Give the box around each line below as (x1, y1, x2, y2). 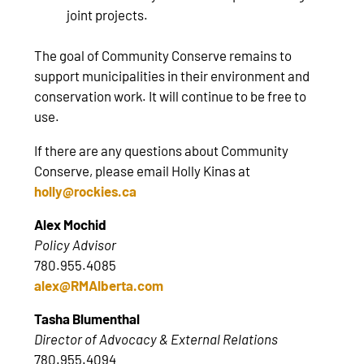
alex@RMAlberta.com (34, 276, 164, 293)
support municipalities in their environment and (34, 67, 310, 84)
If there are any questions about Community (34, 141, 289, 158)
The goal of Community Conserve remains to (34, 47, 292, 64)
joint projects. (67, 6, 149, 24)
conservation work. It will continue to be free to (34, 88, 307, 105)
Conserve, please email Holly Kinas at (34, 162, 251, 179)
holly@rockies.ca (34, 182, 137, 199)
